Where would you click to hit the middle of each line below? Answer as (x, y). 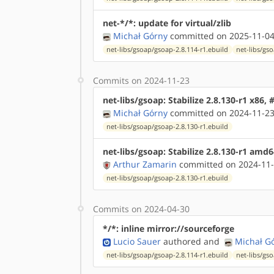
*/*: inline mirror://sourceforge (168, 228)
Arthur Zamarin (145, 164)
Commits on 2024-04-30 (141, 209)
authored (181, 241)
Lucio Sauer (137, 241)
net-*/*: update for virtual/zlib (167, 23)
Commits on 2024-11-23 (141, 80)
